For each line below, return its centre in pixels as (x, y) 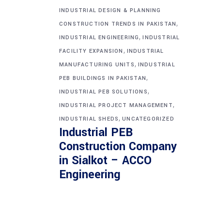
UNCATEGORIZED (148, 119)
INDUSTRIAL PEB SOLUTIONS (103, 92)
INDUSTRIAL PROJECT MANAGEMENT (116, 105)
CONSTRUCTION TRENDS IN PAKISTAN (118, 24)
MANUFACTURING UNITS (97, 64)
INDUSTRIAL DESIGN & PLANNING (110, 10)
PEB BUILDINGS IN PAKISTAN (103, 78)
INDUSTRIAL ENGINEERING (99, 37)
